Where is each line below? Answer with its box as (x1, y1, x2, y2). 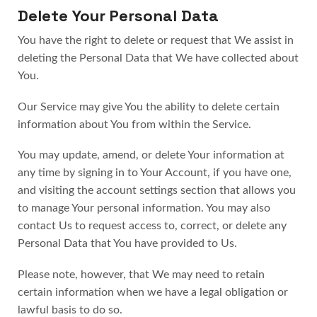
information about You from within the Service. (18, 118, 251, 130)
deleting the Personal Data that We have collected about (18, 52, 299, 64)
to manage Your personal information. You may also (18, 202, 270, 214)
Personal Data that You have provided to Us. (18, 238, 237, 250)
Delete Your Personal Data (18, 6, 219, 27)
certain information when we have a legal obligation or (18, 286, 288, 298)
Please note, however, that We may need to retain (18, 268, 265, 280)
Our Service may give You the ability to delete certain (18, 100, 279, 113)
